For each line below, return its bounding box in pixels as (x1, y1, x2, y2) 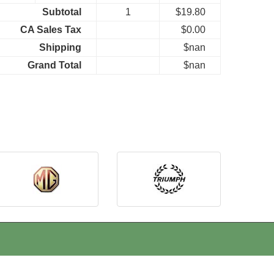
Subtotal (42, 7, 81, 18)
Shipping (39, 42, 81, 53)
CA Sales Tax (20, 24, 81, 35)
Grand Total (28, 60, 81, 71)
